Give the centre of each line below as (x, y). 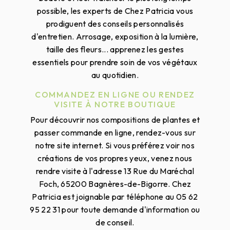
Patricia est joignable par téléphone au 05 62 (115, 197)
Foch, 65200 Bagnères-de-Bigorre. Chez (115, 184)
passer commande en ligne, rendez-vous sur (115, 133)
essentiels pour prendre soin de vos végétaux (115, 62)
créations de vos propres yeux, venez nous (115, 158)
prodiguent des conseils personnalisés (115, 24)
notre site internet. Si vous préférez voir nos (115, 146)
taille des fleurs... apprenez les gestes (115, 50)
